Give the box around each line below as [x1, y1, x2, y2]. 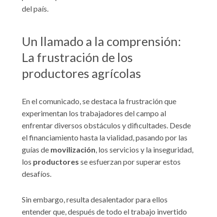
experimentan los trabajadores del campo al [22, 108, 166, 118]
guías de [22, 144, 50, 154]
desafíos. [22, 169, 51, 178]
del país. [22, 4, 48, 14]
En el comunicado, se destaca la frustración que [22, 96, 176, 106]
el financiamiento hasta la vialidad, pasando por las [22, 132, 187, 142]
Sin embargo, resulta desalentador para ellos [22, 194, 168, 204]
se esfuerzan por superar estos [79, 156, 181, 166]
